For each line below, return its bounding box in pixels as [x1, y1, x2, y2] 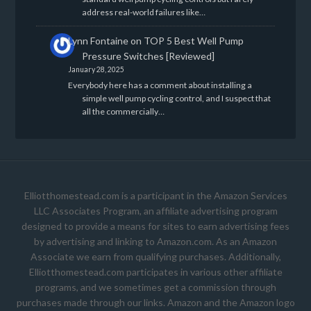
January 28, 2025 [67, 65, 124, 74]
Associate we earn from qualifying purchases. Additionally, [30, 251, 281, 263]
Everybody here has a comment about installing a [67, 80, 252, 91]
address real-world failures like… [81, 6, 205, 17]
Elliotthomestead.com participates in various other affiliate [28, 266, 283, 278]
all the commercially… [81, 106, 165, 117]
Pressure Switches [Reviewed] [81, 49, 215, 62]
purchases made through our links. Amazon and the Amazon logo [16, 296, 295, 309]
